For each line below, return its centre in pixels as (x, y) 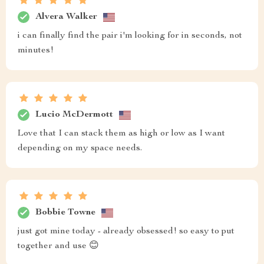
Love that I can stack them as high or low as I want (121, 134)
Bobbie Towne (65, 212)
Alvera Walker (66, 17)
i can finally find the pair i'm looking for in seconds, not (130, 36)
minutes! (36, 51)
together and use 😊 (58, 246)
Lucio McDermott (74, 115)
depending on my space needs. (80, 148)
